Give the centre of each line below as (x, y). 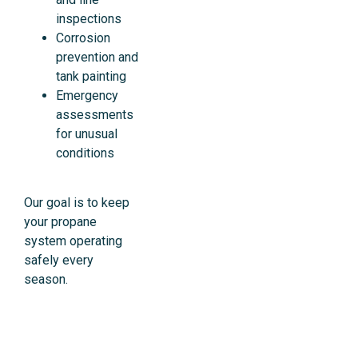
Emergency (87, 95)
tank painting (91, 76)
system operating (73, 241)
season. (46, 280)
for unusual (87, 133)
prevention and (97, 57)
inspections (89, 18)
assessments (95, 114)
